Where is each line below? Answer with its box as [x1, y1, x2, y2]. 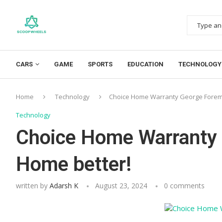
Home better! [16, 152, 131, 176]
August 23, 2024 [95, 180, 147, 190]
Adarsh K [50, 180, 78, 190]
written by [16, 180, 50, 190]
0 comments [164, 180, 205, 190]
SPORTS [88, 60, 112, 68]
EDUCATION [127, 60, 164, 68]
